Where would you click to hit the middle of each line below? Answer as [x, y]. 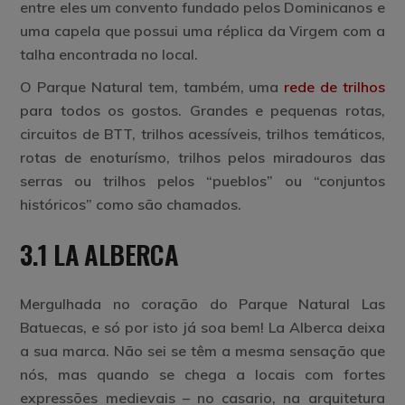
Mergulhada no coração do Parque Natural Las [202, 303]
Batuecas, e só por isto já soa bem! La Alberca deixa [202, 327]
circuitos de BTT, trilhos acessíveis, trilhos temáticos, [202, 133]
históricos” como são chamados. [131, 204]
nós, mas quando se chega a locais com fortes [202, 374]
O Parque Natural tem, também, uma [152, 86]
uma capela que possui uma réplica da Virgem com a [202, 30]
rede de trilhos [334, 86]
